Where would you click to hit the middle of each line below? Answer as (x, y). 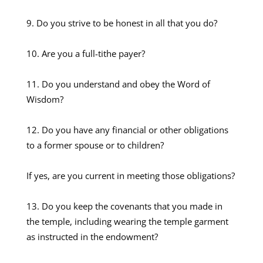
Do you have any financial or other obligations (135, 129)
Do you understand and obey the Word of (126, 84)
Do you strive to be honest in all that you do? (127, 23)
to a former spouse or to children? (95, 145)
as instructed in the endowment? (92, 236)
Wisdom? (45, 99)
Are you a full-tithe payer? (93, 53)
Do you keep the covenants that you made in (132, 206)
